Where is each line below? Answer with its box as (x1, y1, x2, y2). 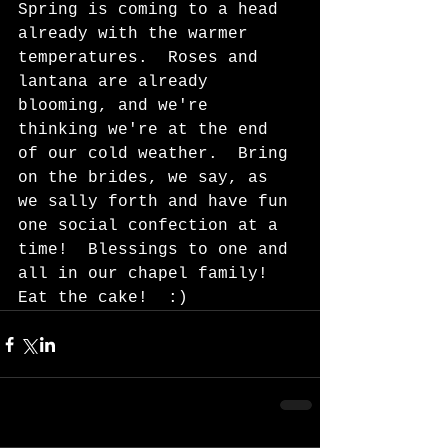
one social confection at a (18, 217, 288, 236)
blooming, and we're (18, 97, 218, 116)
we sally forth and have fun (18, 193, 298, 212)
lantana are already (18, 73, 218, 92)
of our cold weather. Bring (18, 145, 298, 164)
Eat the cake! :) (18, 289, 188, 308)
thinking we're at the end (18, 121, 278, 140)
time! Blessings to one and (18, 241, 298, 260)
